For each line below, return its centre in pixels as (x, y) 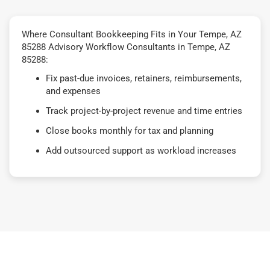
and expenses (73, 91)
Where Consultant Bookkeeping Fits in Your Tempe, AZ (132, 34)
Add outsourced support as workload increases (141, 150)
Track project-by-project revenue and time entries (144, 111)
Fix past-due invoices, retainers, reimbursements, (144, 78)
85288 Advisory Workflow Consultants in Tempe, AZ (126, 47)
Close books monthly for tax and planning (130, 130)
